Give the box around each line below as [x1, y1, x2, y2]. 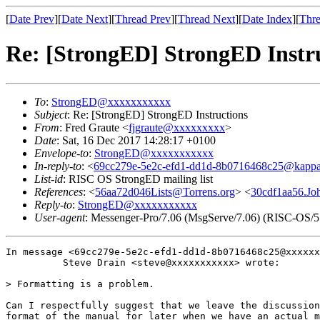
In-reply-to [34, 159, 81, 172]
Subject [34, 108, 67, 121]
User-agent [34, 211, 85, 224]
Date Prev [9, 13, 54, 25]
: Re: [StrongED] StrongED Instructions [67, 108, 248, 121]
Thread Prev [115, 13, 171, 25]
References [34, 185, 83, 198]
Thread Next [178, 13, 235, 25]
